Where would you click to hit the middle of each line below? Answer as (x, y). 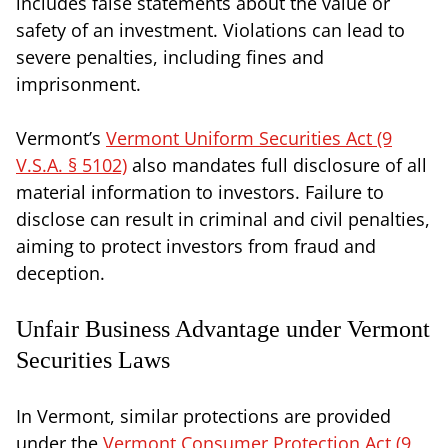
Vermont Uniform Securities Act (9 (249, 137)
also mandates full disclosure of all (277, 164)
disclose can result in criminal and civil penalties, (223, 218)
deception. (60, 272)
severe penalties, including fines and (170, 56)
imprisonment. (78, 83)
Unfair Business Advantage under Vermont (223, 328)
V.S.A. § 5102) (71, 164)
